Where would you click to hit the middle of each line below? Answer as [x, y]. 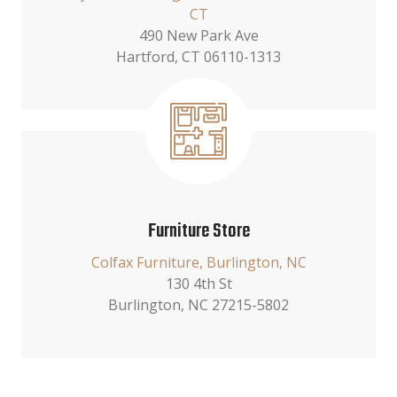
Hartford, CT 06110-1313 [198, 57]
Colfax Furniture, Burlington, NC [198, 262]
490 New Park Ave [198, 35]
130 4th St [198, 284]
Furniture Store [198, 232]
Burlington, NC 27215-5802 [198, 305]
